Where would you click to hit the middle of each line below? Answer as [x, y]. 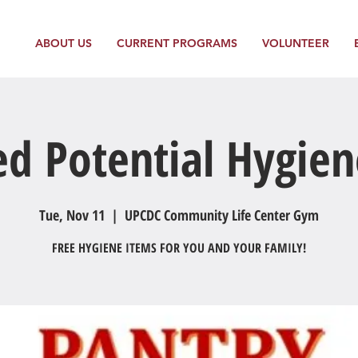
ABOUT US [63, 43]
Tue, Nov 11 [72, 215]
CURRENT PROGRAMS [177, 43]
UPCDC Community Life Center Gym [222, 215]
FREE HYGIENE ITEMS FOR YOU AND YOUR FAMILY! [179, 248]
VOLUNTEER [295, 43]
